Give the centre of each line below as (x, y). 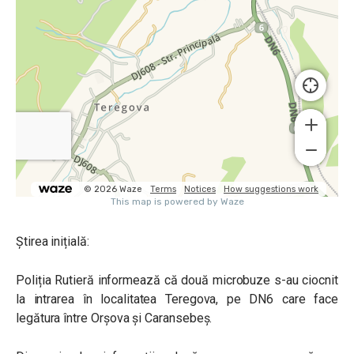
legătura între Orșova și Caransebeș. (114, 318)
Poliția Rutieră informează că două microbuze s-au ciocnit (177, 280)
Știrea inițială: (53, 241)
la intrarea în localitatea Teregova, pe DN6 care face (177, 299)
